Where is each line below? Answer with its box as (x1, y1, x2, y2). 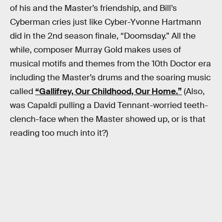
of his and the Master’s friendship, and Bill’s (10, 3, 177, 14)
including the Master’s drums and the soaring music (10, 72, 211, 83)
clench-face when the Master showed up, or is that (10, 114, 206, 125)
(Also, (182, 86, 205, 97)
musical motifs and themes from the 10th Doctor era (10, 58, 211, 69)
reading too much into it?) (10, 128, 108, 139)
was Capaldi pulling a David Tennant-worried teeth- (10, 100, 208, 111)
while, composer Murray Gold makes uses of (10, 45, 181, 55)
